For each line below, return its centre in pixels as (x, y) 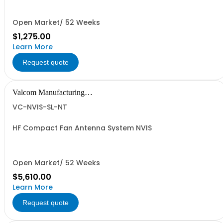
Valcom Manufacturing (49, 92)
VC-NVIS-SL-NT (40, 107)
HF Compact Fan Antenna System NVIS (82, 128)
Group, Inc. (31, 100)
